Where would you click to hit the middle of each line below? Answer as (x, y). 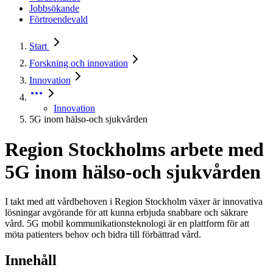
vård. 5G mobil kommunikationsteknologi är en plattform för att (127, 224)
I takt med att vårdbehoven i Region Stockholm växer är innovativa (134, 202)
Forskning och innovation (79, 63)
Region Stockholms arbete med (134, 149)
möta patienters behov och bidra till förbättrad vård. (103, 235)
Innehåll (31, 260)
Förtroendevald (58, 19)
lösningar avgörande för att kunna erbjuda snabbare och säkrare (126, 213)
